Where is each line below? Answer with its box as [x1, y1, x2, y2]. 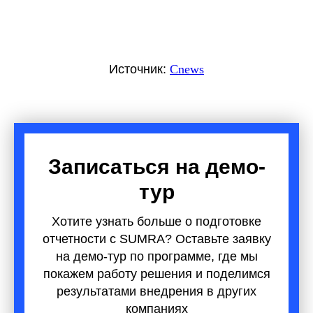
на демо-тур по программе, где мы [55, 249, 258, 263]
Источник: [109, 61, 170, 76]
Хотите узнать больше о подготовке [52, 214, 261, 228]
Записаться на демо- [48, 154, 265, 178]
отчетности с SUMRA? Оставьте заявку [42, 231, 271, 246]
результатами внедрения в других [57, 284, 256, 298]
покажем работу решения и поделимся [43, 266, 270, 281]
